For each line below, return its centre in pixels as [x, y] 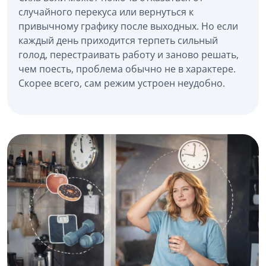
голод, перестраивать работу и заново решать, [128, 54]
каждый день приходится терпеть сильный [118, 40]
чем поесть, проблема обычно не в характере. [127, 69]
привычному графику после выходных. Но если [128, 26]
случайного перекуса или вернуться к [106, 12]
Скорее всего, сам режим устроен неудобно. [121, 83]
